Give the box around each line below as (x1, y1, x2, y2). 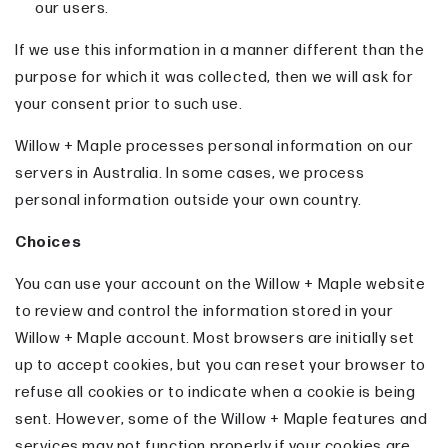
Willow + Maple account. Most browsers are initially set (15, 329, 416, 349)
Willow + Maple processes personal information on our (15, 137, 414, 157)
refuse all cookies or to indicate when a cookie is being (15, 383, 416, 403)
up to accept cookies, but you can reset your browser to (15, 356, 427, 376)
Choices (15, 233, 82, 253)
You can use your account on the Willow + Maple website (15, 275, 426, 295)
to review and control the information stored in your (15, 302, 394, 322)
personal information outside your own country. (15, 191, 362, 211)
